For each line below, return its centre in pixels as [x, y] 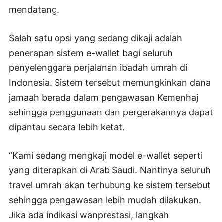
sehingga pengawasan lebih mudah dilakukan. [105, 200]
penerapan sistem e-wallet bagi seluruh [91, 53]
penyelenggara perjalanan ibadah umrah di [98, 67]
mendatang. [34, 9]
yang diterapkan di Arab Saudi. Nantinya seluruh [110, 170]
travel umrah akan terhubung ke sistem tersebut [110, 185]
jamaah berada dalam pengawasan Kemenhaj [104, 97]
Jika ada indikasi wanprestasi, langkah [89, 215]
